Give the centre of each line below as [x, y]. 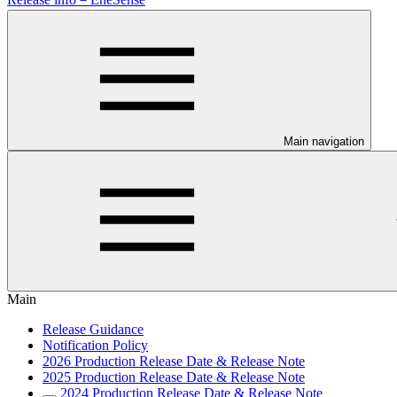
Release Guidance [93, 329]
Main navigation [324, 141]
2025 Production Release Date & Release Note [174, 377]
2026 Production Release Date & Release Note [174, 361]
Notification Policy [95, 345]
